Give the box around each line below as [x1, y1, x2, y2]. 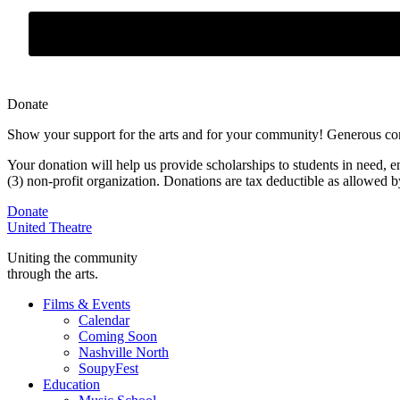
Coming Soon [79, 328, 157, 344]
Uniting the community [7, 249, 137, 265]
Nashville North [79, 344, 169, 360]
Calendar [79, 312, 129, 328]
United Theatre [7, 219, 92, 235]
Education [43, 376, 100, 392]
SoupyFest [79, 360, 138, 376]
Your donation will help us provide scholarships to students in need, [7, 156, 387, 172]
